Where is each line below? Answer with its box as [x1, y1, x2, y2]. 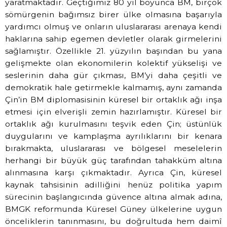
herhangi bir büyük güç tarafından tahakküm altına [5, 156, 222, 166]
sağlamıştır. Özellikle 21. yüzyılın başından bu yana [5, 46, 222, 56]
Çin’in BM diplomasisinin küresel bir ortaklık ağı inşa [5, 95, 222, 105]
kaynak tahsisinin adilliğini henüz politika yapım [5, 180, 222, 190]
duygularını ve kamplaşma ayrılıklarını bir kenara [5, 131, 222, 141]
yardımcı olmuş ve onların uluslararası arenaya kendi [5, 22, 222, 32]
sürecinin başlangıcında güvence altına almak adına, [5, 192, 222, 202]
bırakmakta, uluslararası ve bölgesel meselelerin [5, 143, 222, 154]
